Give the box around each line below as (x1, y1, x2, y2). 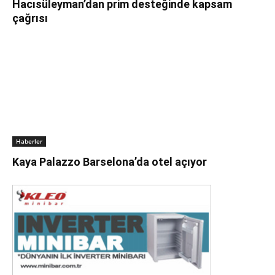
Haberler (16, 137, 42, 146)
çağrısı (12, 11, 48, 25)
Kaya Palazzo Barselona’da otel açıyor (12, 155, 207, 169)
